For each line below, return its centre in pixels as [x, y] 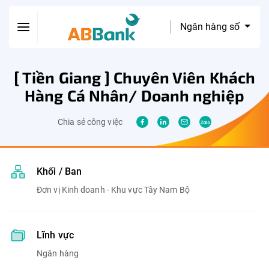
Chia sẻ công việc [90, 122]
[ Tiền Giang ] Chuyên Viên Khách [134, 77]
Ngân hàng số [211, 27]
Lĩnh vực [55, 235]
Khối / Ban [59, 171]
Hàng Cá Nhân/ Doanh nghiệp [134, 95]
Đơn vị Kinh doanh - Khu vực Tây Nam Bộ [113, 190]
